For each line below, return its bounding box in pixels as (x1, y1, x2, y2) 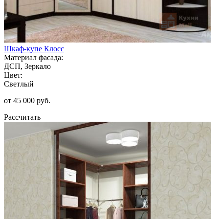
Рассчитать (4, 112, 41, 121)
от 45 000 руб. (4, 96, 50, 105)
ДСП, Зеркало (4, 62, 51, 70)
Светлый (4, 79, 34, 88)
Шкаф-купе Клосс (4, 44, 64, 53)
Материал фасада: (4, 53, 63, 62)
